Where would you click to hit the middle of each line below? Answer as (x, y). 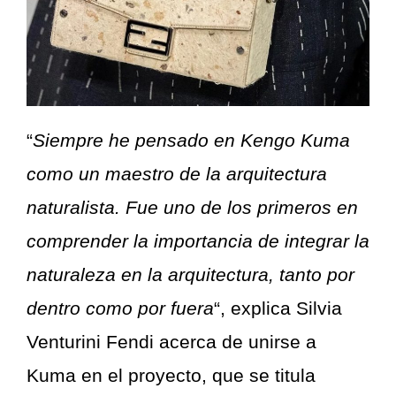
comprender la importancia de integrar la (198, 241)
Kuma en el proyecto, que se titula (171, 376)
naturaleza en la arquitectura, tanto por (190, 275)
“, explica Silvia (278, 308)
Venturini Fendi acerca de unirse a (171, 342)
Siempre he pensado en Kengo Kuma (191, 141)
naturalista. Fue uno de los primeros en (192, 208)
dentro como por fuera (120, 308)
